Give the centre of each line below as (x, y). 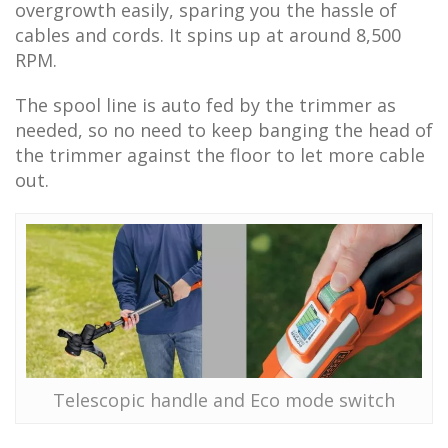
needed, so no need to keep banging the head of (224, 130)
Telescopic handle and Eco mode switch (224, 400)
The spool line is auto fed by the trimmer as (205, 105)
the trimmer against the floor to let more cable (220, 155)
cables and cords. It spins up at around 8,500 (208, 35)
